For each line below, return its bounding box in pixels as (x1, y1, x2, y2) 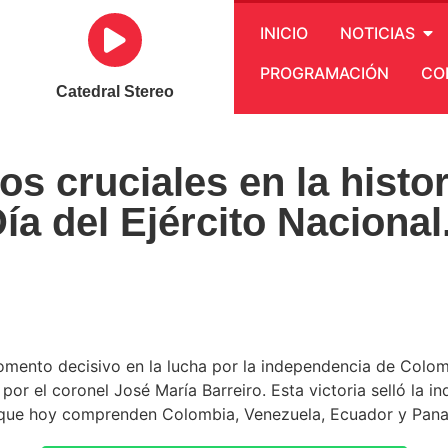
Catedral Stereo (56, 83, 175, 100)
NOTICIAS (340, 23, 416, 43)
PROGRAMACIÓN (260, 63, 390, 83)
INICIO (260, 23, 309, 43)
